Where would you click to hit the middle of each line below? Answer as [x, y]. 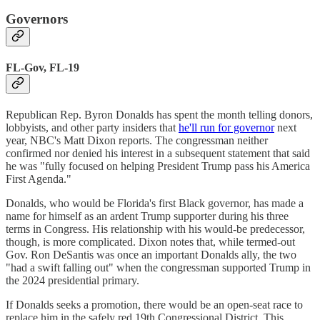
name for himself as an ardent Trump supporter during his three [147, 216]
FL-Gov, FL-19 [42, 68]
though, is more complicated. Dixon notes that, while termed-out [150, 242]
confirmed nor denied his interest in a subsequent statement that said [158, 154]
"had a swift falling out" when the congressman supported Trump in [158, 268]
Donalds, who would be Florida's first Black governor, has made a [155, 204]
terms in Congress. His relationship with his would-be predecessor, [155, 229]
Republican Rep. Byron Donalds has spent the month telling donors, [159, 115]
